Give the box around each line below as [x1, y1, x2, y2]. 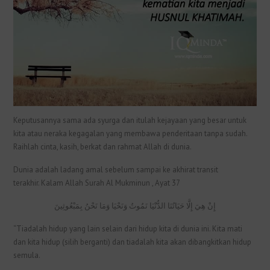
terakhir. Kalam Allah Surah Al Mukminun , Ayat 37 [13, 177, 181, 188]
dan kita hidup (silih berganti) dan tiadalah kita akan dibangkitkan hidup [13, 236, 252, 247]
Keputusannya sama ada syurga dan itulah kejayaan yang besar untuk [13, 115, 247, 125]
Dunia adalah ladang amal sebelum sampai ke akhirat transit [13, 164, 219, 175]
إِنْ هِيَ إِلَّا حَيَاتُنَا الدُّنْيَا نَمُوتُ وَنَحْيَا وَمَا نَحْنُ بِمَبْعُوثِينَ [54, 200, 216, 211]
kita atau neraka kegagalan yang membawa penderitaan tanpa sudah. [13, 128, 248, 139]
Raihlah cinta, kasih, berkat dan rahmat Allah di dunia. [13, 141, 193, 152]
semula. [13, 250, 41, 260]
